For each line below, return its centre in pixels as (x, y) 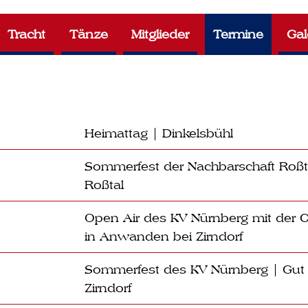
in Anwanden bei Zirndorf (164, 236)
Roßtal (104, 185)
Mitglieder (161, 34)
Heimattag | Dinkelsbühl (159, 133)
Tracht (27, 34)
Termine (238, 34)
